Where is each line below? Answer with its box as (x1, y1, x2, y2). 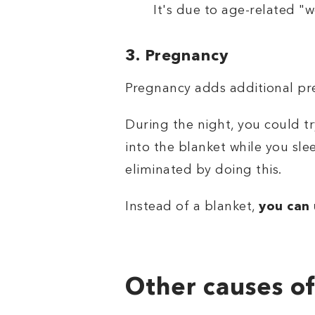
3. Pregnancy (125, 49, 229, 65)
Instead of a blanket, (125, 200, 259, 214)
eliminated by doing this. (125, 164, 285, 177)
